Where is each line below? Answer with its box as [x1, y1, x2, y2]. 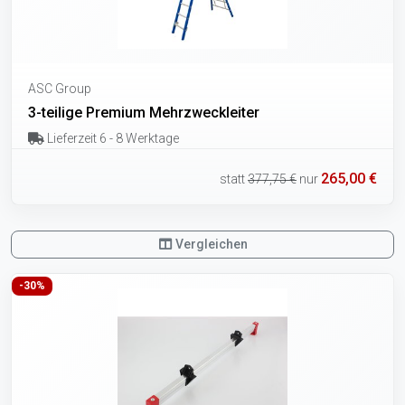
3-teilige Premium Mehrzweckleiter [28, 103, 259, 121]
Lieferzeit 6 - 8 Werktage [43, 130, 179, 146]
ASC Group [28, 80, 91, 96]
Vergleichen [173, 237, 249, 252]
